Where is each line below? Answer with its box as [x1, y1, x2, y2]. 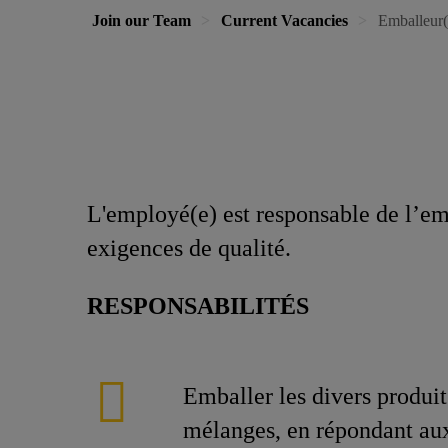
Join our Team [92, 12, 191, 29]
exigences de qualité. [87, 235, 291, 261]
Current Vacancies [221, 12, 348, 29]
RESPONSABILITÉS [87, 293, 309, 319]
